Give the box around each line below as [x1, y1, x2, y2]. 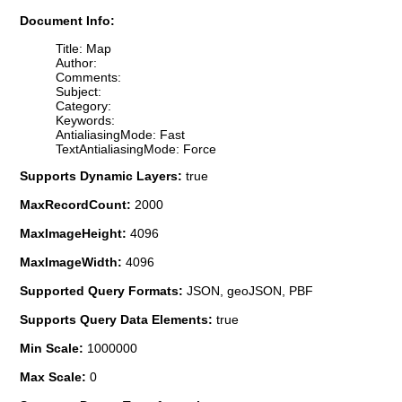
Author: [56, 55, 97, 70]
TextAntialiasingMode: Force [56, 141, 216, 156]
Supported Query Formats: [20, 283, 187, 298]
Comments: [56, 69, 121, 84]
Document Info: [20, 13, 115, 29]
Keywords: [56, 112, 115, 127]
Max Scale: [20, 369, 90, 384]
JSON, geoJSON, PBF [187, 283, 313, 298]
